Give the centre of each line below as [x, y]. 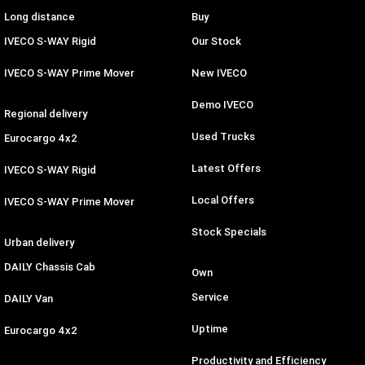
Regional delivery [46, 114]
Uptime [209, 329]
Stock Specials [229, 232]
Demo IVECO [222, 105]
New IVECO [219, 73]
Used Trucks [223, 137]
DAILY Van [29, 299]
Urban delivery [39, 243]
